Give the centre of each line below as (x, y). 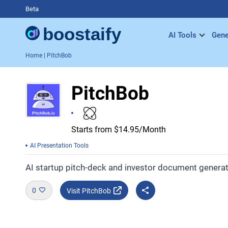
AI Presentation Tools (59, 145)
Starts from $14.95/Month (118, 129)
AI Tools (182, 35)
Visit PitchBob (89, 191)
